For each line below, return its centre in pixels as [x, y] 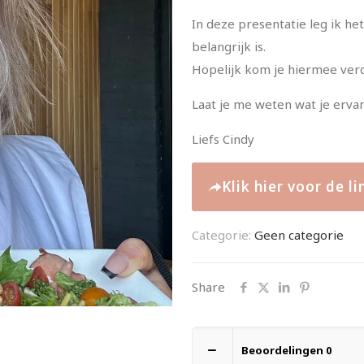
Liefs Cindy [223, 139]
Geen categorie [299, 235]
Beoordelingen [284, 350]
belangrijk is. [229, 46]
